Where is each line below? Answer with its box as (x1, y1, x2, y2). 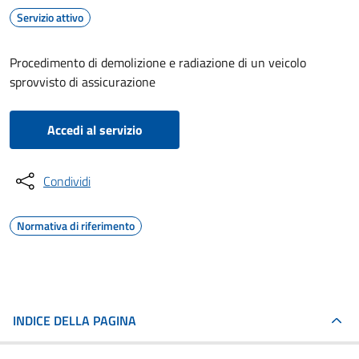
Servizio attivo (17, 9, 83, 26)
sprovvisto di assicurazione (10, 72, 155, 91)
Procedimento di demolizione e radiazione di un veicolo (10, 53, 306, 72)
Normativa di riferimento (17, 217, 135, 234)
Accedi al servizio (46, 120, 143, 139)
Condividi (43, 171, 91, 191)
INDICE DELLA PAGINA (13, 311, 136, 330)
